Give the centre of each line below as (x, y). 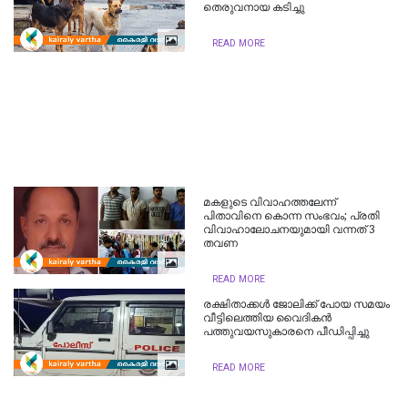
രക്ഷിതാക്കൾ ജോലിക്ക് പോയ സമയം (297, 304)
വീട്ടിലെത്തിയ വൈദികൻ (268, 317)
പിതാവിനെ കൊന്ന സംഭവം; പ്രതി (292, 215)
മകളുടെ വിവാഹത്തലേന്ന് (270, 202)
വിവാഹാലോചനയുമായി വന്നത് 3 (290, 229)
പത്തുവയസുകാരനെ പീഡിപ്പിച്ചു (286, 331)
